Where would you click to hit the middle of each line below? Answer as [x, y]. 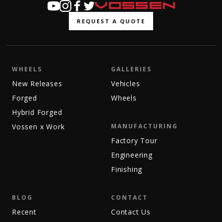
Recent [24, 212]
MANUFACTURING [144, 126]
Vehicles [126, 83]
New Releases [37, 83]
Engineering [132, 155]
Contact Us [131, 212]
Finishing [127, 169]
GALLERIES [131, 69]
